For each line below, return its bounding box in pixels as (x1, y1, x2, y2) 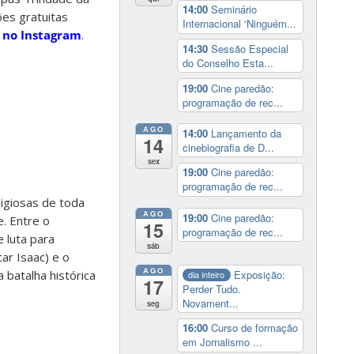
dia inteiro (188, 268, 225, 281)
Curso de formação (210, 320, 298, 336)
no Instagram (2, 26, 81, 43)
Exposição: (234, 266, 286, 282)
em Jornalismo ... (182, 334, 262, 350)
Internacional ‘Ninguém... (182, 16, 296, 32)
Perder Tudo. (182, 281, 241, 296)
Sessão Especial (210, 40, 288, 56)
